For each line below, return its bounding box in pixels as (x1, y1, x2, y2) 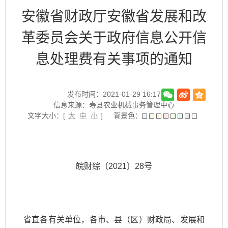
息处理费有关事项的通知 (36, 51, 192, 67)
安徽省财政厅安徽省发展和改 (21, 9, 207, 24)
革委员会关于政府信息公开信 (21, 30, 207, 46)
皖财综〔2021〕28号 (76, 162, 152, 170)
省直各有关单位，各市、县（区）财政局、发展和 (23, 215, 205, 224)
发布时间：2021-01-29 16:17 (67, 90, 161, 98)
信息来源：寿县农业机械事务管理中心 (53, 101, 175, 109)
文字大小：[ (27, 111, 67, 120)
